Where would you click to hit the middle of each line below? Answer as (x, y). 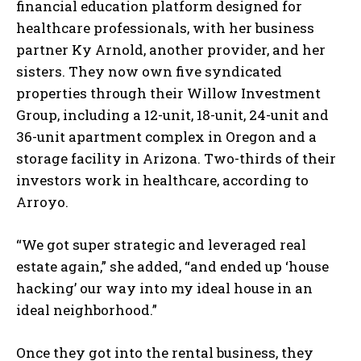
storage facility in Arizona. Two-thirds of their (176, 159)
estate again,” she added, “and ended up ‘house (172, 267)
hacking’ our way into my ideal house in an (164, 288)
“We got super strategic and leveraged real (161, 245)
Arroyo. (42, 202)
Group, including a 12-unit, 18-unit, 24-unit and (172, 115)
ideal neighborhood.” (87, 310)
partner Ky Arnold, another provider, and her (171, 50)
